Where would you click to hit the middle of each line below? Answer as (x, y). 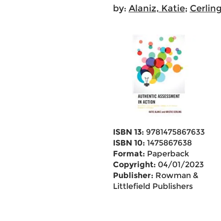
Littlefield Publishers (153, 186)
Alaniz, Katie (157, 8)
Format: (129, 154)
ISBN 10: (129, 143)
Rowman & (176, 175)
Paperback (167, 154)
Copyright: (134, 165)
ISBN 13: (128, 132)
